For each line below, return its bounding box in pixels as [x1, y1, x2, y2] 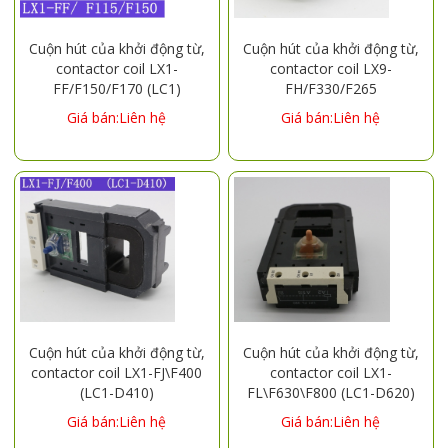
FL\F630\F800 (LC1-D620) [246, 382, 415, 402]
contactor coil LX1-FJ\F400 [31, 362, 203, 382]
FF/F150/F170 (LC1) [52, 78, 181, 98]
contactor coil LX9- [269, 58, 392, 78]
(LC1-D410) [79, 382, 154, 402]
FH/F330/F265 [284, 78, 377, 98]
